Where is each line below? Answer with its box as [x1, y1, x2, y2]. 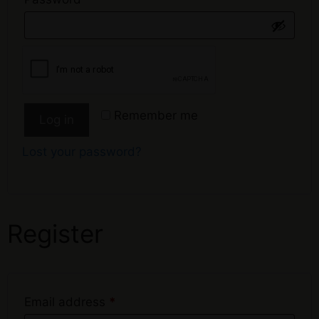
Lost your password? [22, 145, 142, 159]
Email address [24, 294, 109, 309]
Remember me [114, 108, 198, 122]
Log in [39, 113, 74, 127]
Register [7, 218, 103, 249]
